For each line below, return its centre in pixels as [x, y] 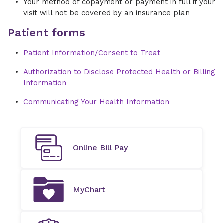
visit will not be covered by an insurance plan [107, 13]
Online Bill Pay [100, 148]
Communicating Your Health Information [96, 102]
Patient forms [47, 33]
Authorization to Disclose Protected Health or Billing [119, 72]
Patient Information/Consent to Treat [92, 53]
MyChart [89, 189]
